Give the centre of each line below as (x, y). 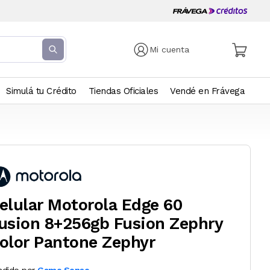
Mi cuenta (170, 49)
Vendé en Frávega (207, 91)
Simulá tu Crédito (41, 91)
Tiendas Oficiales (123, 91)
